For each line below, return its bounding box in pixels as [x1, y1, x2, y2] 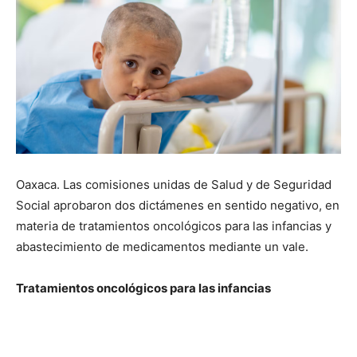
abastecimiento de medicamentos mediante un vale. [16, 238, 308, 254]
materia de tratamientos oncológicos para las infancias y [16, 218, 331, 233]
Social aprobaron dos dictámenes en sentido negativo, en [16, 197, 339, 213]
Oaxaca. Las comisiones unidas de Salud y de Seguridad [16, 176, 331, 192]
